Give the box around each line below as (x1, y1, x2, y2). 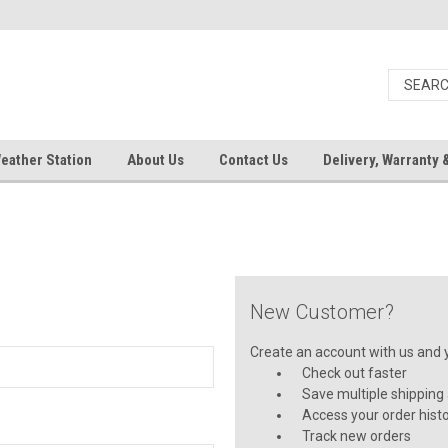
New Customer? (249, 300, 394, 324)
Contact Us (219, 151, 288, 169)
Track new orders (302, 428, 412, 444)
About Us (127, 151, 184, 169)
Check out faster (302, 365, 408, 381)
